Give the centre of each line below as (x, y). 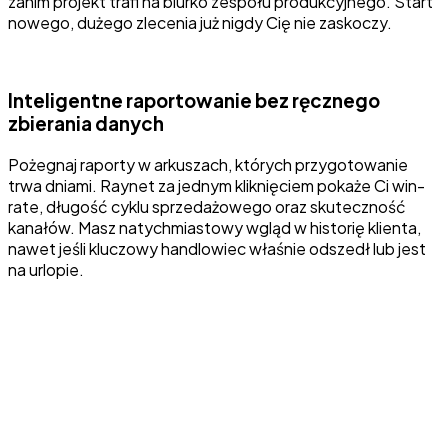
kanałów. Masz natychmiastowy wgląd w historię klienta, (214, 227)
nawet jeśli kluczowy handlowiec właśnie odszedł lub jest (217, 248)
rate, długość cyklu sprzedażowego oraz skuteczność (207, 206)
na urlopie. (46, 269)
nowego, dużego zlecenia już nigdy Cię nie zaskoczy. (200, 23)
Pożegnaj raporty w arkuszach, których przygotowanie (208, 164)
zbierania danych (86, 124)
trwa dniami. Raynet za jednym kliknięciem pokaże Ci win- (216, 185)
